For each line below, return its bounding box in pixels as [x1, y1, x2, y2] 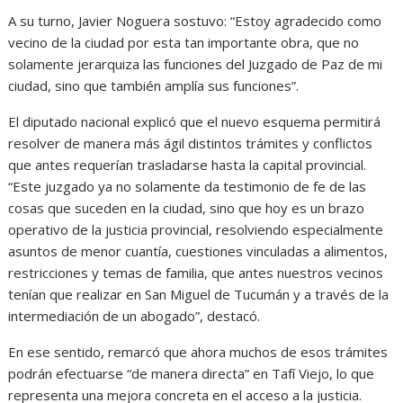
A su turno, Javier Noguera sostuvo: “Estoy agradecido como [8, 12, 382, 31]
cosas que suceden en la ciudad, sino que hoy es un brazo [8, 199, 365, 218]
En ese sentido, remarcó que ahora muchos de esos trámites [8, 343, 389, 362]
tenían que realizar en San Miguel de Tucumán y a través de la [8, 285, 390, 304]
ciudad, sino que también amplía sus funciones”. [8, 76, 300, 95]
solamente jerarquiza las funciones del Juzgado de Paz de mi [8, 55, 383, 74]
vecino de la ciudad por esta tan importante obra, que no [8, 33, 360, 52]
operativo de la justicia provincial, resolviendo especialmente [8, 220, 384, 239]
